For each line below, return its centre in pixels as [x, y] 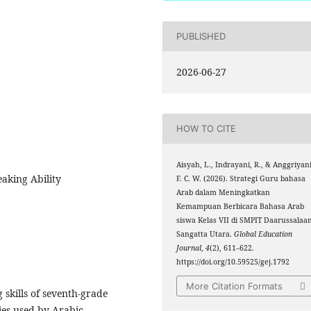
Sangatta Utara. [205, 234]
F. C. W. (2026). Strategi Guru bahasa [241, 178]
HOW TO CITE [207, 129]
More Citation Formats [235, 286]
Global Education [263, 234]
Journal [189, 247]
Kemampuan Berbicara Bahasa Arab [241, 206]
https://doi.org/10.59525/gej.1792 [233, 261]
